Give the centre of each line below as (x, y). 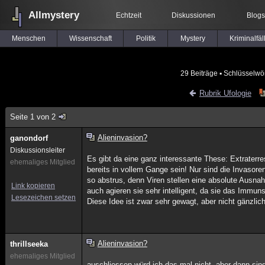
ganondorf (29, 138)
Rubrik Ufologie (225, 93)
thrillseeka (29, 244)
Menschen (28, 38)
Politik (146, 38)
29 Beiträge (199, 73)
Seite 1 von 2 (33, 117)
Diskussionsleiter (38, 150)
